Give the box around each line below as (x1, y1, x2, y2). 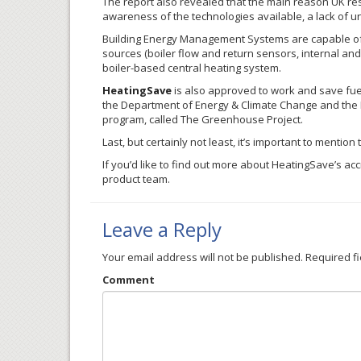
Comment (102, 272, 155, 287)
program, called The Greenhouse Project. (102, 112, 303, 127)
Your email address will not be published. (102, 250, 303, 264)
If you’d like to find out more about (102, 157, 272, 172)
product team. (102, 172, 170, 186)
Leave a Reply (102, 216, 222, 243)
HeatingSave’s (272, 157, 342, 172)
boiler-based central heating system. (102, 60, 281, 75)
